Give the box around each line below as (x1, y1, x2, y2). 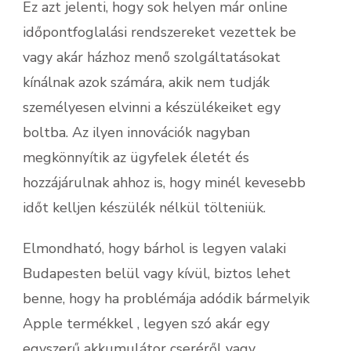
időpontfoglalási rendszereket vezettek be (23, 23, 296, 42)
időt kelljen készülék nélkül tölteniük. (23, 198, 266, 217)
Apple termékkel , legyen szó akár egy (23, 314, 270, 333)
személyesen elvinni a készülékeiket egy (23, 98, 280, 117)
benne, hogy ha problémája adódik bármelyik (23, 289, 309, 308)
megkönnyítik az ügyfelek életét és (23, 148, 249, 167)
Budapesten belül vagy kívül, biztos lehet (23, 264, 291, 283)
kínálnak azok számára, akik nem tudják (23, 73, 270, 92)
